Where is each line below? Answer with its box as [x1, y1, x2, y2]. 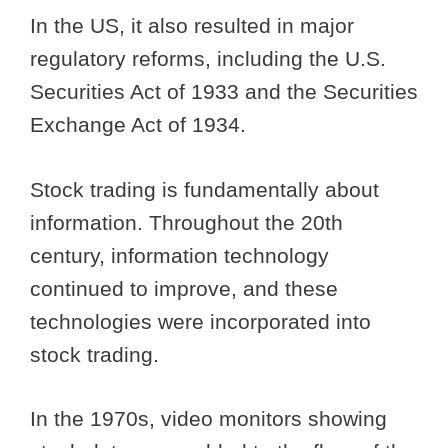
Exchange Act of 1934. [30, 113, 252, 137]
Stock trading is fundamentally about [30, 177, 379, 201]
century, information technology [30, 243, 329, 267]
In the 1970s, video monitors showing [30, 407, 387, 431]
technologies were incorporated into [30, 309, 371, 333]
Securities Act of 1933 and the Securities [30, 80, 418, 104]
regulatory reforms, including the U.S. [30, 47, 386, 71]
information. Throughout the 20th [30, 210, 343, 234]
